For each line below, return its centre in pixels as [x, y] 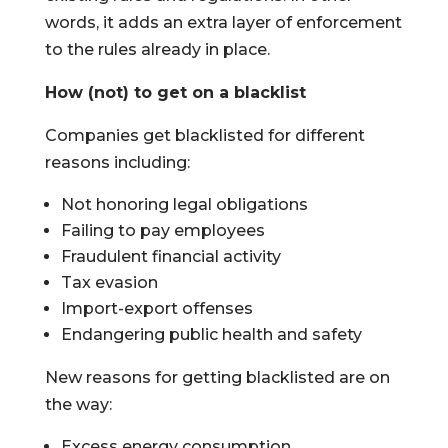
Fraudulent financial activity [170, 256]
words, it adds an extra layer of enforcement [223, 22]
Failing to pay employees [162, 230]
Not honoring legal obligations [184, 204]
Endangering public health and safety [211, 334]
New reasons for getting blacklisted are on [217, 377]
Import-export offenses [156, 308]
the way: [78, 404]
